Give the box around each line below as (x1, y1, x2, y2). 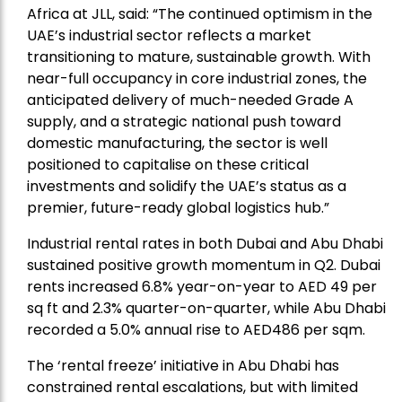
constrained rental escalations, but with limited (27, 377, 358, 398)
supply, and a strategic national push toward (27, 111, 341, 133)
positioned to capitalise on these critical (27, 154, 309, 176)
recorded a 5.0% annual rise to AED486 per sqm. (27, 319, 365, 341)
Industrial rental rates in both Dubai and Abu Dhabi (27, 233, 383, 255)
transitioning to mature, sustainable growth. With (27, 47, 371, 68)
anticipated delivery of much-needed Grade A (27, 90, 354, 111)
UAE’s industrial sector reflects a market (27, 25, 311, 47)
